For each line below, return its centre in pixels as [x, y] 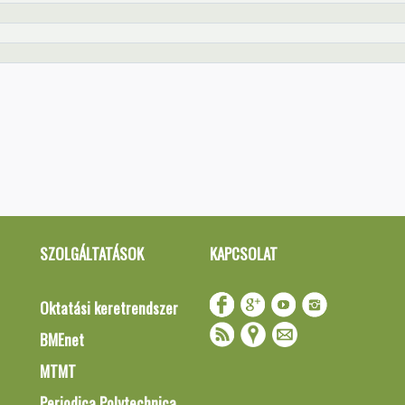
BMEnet [62, 339]
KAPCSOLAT [243, 254]
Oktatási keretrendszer [109, 308]
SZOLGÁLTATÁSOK [92, 254]
